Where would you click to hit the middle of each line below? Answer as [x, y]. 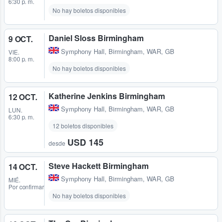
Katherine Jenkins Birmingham [107, 96]
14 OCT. [23, 166]
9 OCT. [21, 39]
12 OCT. [23, 97]
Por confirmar [26, 186]
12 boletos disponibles [83, 125]
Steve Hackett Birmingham [99, 166]
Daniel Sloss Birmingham [96, 38]
